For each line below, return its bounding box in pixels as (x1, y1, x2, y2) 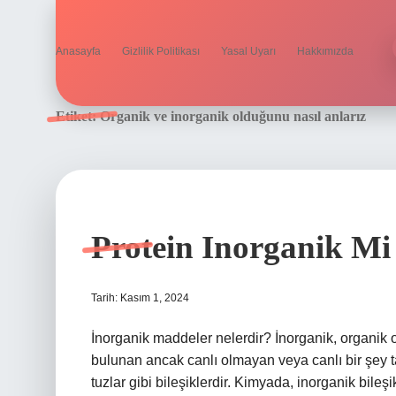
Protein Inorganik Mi (91, 229, 391, 265)
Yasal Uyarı (221, 45, 276, 57)
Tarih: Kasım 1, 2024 (91, 292, 189, 304)
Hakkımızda (297, 45, 354, 57)
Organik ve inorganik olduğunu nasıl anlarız (100, 109, 366, 124)
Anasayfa (56, 45, 101, 57)
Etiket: (56, 109, 100, 124)
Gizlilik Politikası (122, 45, 200, 57)
